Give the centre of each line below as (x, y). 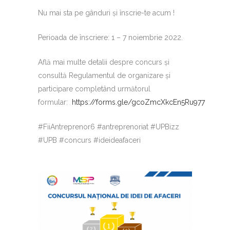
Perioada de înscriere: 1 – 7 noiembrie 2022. (110, 37)
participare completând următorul (94, 89)
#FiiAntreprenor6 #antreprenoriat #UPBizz (109, 127)
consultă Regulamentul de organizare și (104, 75)
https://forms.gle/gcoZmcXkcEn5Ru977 (138, 102)
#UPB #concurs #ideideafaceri (89, 140)
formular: (55, 102)
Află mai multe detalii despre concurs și (104, 62)
